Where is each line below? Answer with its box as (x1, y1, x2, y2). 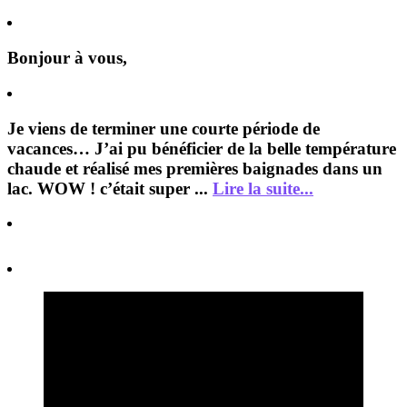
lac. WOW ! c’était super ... (7, 178, 213, 198)
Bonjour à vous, (7, 48, 127, 68)
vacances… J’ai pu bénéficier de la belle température (7, 138, 396, 158)
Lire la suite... (213, 178, 313, 198)
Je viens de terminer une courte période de (7, 118, 320, 138)
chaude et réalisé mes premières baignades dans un (7, 158, 382, 178)
